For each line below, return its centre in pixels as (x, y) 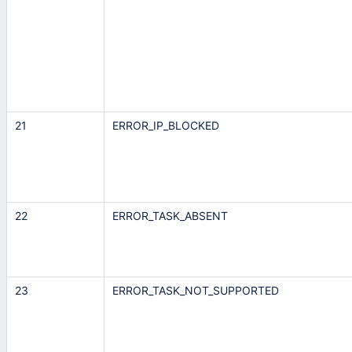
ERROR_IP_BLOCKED (166, 126)
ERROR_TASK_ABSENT (170, 216)
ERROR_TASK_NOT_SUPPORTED (196, 291)
